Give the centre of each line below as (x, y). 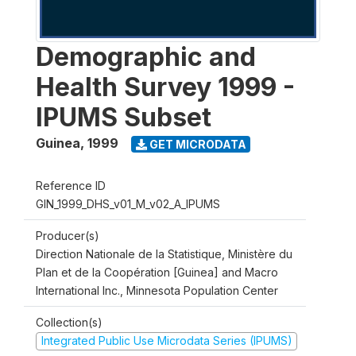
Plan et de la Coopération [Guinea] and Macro (157, 272)
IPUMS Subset (124, 117)
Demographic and (146, 57)
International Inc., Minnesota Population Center (157, 290)
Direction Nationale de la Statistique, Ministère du (164, 254)
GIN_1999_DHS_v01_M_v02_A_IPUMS (128, 204)
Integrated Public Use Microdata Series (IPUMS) (166, 341)
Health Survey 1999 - (165, 87)
